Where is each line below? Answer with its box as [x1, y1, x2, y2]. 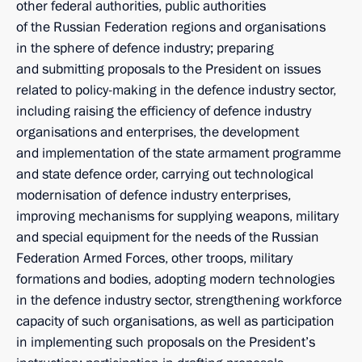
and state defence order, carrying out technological [16, 165, 314, 183]
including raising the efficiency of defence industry [16, 102, 311, 120]
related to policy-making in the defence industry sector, [16, 81, 336, 99]
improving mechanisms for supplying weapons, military [16, 207, 339, 225]
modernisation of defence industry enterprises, [16, 186, 291, 204]
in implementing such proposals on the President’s [16, 333, 315, 351]
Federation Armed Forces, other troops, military [16, 249, 293, 267]
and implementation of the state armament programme [16, 144, 341, 162]
